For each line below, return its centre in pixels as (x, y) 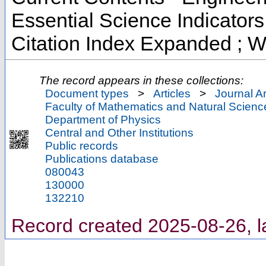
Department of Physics (103, 120)
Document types (87, 94)
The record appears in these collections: (141, 81)
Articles (172, 94)
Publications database (102, 159)
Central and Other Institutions (119, 133)
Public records (82, 146)
